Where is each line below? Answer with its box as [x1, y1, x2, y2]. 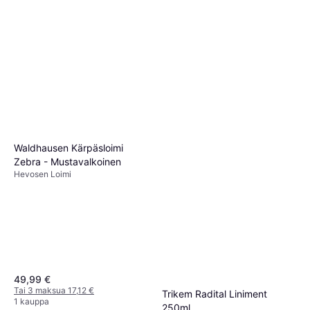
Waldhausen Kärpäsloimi [14, 142, 123, 154]
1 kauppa [14, 296, 49, 307]
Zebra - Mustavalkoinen [14, 156, 121, 168]
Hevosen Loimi [14, 169, 71, 180]
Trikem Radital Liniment [162, 288, 267, 300]
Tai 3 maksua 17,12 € [14, 285, 94, 296]
